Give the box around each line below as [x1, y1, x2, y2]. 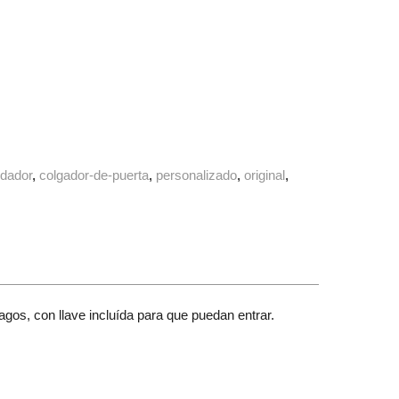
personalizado [156, 167, 238, 183]
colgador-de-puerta [39, 167, 150, 183]
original [244, 167, 286, 183]
